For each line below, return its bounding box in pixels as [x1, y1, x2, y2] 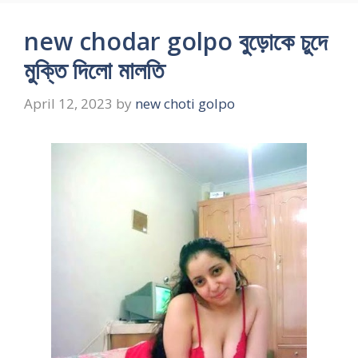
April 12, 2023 [24, 93, 113, 113]
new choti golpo [135, 93, 235, 113]
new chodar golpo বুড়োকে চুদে [24, 25, 328, 58]
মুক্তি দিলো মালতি [24, 54, 164, 86]
